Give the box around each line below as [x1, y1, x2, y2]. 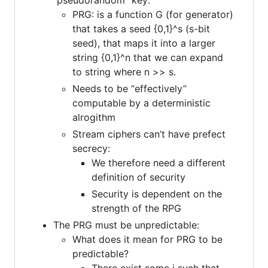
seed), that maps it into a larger [72, 36, 215, 49]
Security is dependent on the [92, 187, 222, 200]
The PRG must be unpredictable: [53, 218, 199, 231]
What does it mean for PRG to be [72, 233, 223, 245]
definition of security [92, 170, 185, 183]
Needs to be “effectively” [72, 82, 187, 95]
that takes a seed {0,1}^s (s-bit [72, 22, 210, 35]
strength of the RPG [92, 202, 181, 214]
